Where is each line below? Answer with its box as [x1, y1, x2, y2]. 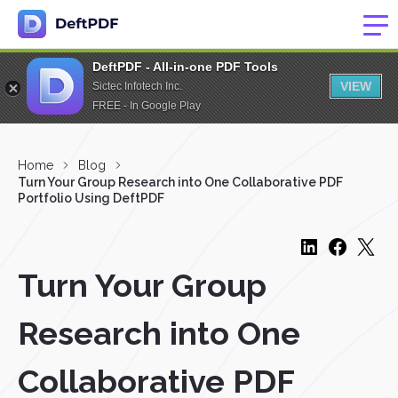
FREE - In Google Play [92, 99, 201, 112]
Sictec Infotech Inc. [92, 80, 182, 92]
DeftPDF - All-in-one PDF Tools [92, 60, 278, 74]
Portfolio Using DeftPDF [18, 191, 164, 205]
